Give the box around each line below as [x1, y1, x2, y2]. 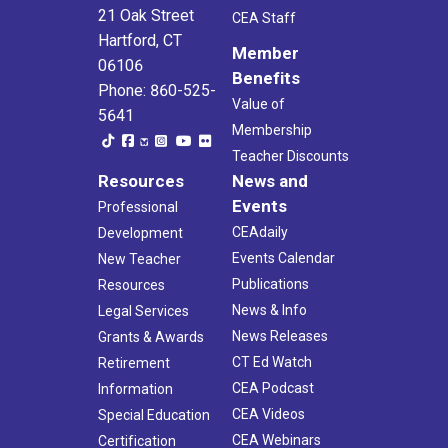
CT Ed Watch [232, 354, 312, 371]
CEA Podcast [232, 380, 314, 397]
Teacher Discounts [232, 148, 349, 165]
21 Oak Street [98, 6, 194, 26]
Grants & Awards [98, 329, 204, 346]
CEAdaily [232, 224, 288, 241]
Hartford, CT [98, 31, 182, 51]
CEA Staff [232, 10, 296, 27]
